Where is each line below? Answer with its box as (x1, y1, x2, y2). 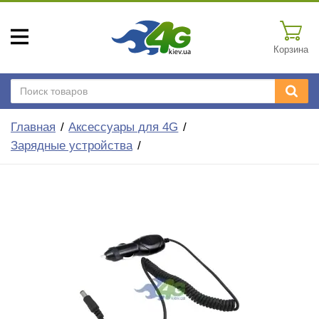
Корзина (273, 44, 308, 55)
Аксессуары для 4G (68, 120, 179, 134)
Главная (11, 120, 56, 134)
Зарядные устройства (11, 139, 132, 152)
